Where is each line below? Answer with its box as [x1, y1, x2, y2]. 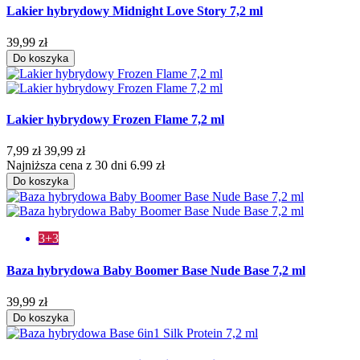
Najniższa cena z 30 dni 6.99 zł [6, 158, 165, 173]
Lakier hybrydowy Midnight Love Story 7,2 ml [6, 3, 263, 18]
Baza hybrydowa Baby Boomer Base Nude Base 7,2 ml [6, 263, 305, 277]
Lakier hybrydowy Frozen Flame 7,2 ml [6, 112, 224, 127]
